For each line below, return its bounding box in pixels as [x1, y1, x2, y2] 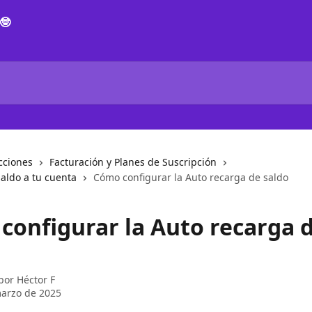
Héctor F [17, 273, 55, 286]
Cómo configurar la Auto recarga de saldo [93, 171, 288, 184]
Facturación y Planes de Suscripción [49, 155, 217, 169]
